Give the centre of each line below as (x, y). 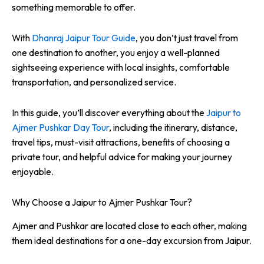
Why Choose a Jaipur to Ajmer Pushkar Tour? (102, 202)
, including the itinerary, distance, (173, 128)
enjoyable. (33, 172)
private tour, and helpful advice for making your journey (122, 157)
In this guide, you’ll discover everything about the (109, 113)
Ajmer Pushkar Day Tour (60, 128)
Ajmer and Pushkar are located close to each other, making (129, 225)
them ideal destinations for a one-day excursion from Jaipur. (132, 240)
